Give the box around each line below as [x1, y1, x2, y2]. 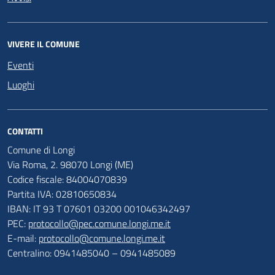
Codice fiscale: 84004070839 [7, 171, 127, 187]
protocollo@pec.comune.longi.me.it [28, 215, 171, 231]
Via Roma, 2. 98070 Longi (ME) [7, 157, 133, 172]
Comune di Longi [7, 142, 75, 157]
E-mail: [7, 230, 36, 246]
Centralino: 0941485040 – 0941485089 [7, 245, 176, 260]
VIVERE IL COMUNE [7, 37, 80, 50]
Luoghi [7, 77, 34, 92]
